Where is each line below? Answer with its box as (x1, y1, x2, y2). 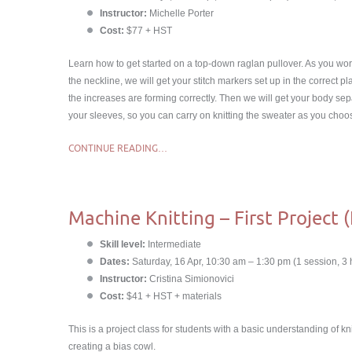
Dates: (100, 256, 130, 267)
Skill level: (100, 239, 148, 250)
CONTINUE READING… (68, 142, 167, 154)
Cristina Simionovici (147, 273, 234, 284)
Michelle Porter (147, 8, 214, 19)
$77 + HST (124, 25, 172, 36)
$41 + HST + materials (124, 291, 222, 302)
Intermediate (148, 239, 201, 250)
